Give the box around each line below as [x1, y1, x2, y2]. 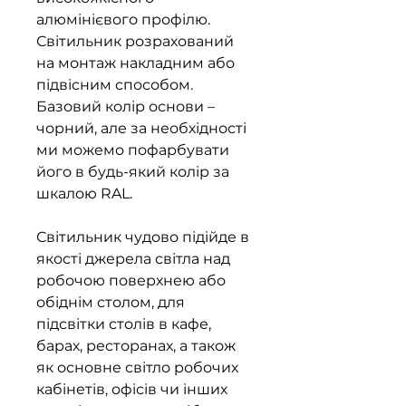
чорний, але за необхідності [36, 120, 246, 138]
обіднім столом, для [36, 294, 185, 312]
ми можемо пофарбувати [36, 141, 229, 159]
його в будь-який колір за [36, 163, 229, 181]
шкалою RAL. [36, 185, 132, 203]
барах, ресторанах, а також [36, 337, 236, 355]
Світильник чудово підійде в [36, 228, 249, 246]
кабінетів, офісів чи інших [36, 381, 227, 399]
